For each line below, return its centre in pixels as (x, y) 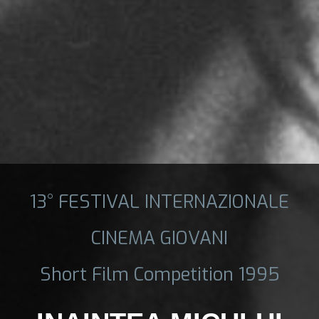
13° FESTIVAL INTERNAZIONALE (159, 201)
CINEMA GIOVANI (159, 237)
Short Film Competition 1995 (159, 274)
